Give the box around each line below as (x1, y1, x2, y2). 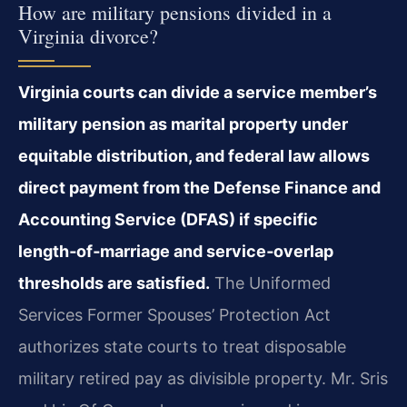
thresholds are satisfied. (18, 273, 210, 293)
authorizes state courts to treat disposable (18, 336, 346, 356)
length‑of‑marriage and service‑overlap (18, 241, 333, 261)
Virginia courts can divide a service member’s (18, 82, 377, 102)
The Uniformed (210, 273, 331, 293)
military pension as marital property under (18, 114, 348, 134)
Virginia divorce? (18, 22, 158, 49)
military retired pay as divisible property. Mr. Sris (18, 368, 388, 388)
